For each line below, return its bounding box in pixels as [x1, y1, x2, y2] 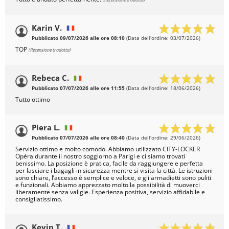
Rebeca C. [32, 73, 69, 83]
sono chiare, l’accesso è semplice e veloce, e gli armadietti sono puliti [15, 173, 211, 182]
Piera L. [32, 122, 60, 133]
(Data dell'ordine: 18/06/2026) [125, 85, 200, 92]
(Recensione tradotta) [29, 47, 71, 54]
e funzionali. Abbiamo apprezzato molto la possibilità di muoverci [15, 180, 200, 190]
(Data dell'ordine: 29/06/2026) [125, 134, 200, 142]
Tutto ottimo [15, 95, 50, 104]
